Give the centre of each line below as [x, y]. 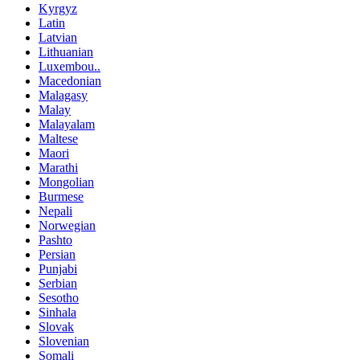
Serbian [58, 284]
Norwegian [67, 226]
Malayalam [67, 125]
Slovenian [64, 342]
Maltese [58, 139]
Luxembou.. [70, 67]
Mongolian [66, 182]
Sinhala [57, 313]
